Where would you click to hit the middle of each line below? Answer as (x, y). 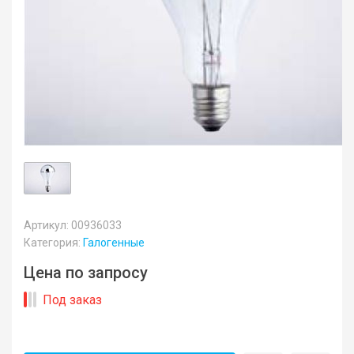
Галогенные (114, 243)
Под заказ (72, 300)
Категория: (53, 243)
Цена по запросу (86, 273)
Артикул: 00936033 (73, 226)
